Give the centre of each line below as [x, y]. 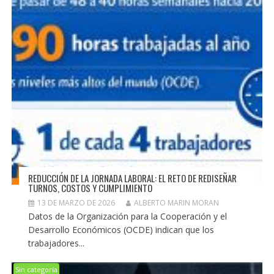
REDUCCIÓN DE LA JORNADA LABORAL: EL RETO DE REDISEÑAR [132, 178]
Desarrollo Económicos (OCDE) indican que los [121, 230]
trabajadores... [56, 243]
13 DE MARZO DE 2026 [76, 203]
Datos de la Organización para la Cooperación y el [127, 217]
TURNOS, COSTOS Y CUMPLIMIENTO [90, 188]
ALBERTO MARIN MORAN [176, 203]
